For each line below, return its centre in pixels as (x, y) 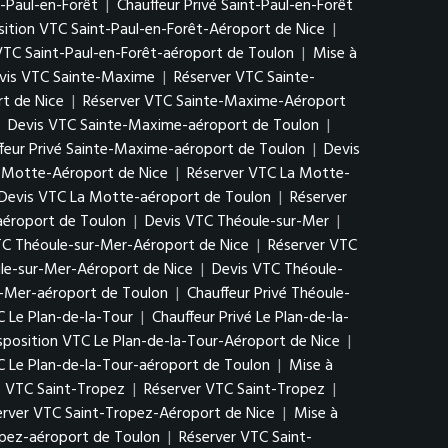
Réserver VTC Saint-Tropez (234, 390)
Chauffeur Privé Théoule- (268, 294)
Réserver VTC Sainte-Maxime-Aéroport (214, 102)
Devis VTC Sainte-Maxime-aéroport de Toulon (163, 126)
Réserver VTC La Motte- (268, 174)
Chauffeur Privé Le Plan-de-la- (250, 318)
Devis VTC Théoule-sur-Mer (237, 222)
